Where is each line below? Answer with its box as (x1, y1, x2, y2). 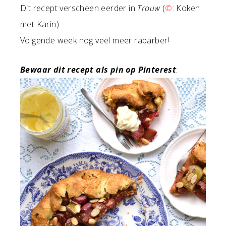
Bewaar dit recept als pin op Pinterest (20, 64, 177, 76)
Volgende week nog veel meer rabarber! (20, 35, 169, 46)
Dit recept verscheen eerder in (20, 3, 138, 14)
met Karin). (20, 19, 61, 30)
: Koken (172, 3, 200, 14)
